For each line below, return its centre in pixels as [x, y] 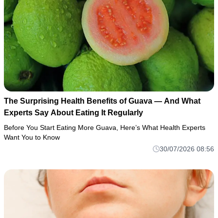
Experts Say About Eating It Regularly [73, 113]
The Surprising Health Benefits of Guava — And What [102, 101]
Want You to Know [32, 137]
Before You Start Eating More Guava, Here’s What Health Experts [105, 128]
